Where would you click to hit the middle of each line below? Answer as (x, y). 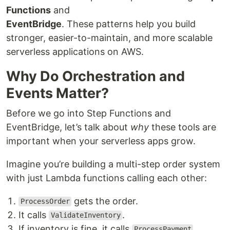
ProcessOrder (45, 202)
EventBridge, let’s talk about (68, 127)
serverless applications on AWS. (75, 51)
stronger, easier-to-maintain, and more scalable (109, 37)
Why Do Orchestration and (95, 76)
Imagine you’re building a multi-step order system (113, 164)
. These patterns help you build (129, 24)
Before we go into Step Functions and (89, 113)
